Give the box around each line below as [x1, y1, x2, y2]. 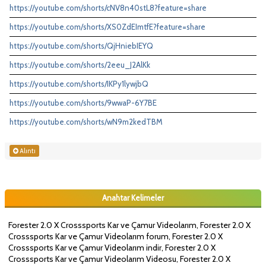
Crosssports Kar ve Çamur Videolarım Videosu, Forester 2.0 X [8, 254, 230, 265]
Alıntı [18, 147, 36, 156]
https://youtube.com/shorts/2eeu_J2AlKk [9, 60, 150, 70]
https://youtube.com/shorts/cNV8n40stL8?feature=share [9, 3, 207, 13]
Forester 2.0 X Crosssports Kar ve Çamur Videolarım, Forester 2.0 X [8, 220, 251, 231]
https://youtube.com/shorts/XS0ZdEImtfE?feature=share [9, 22, 205, 32]
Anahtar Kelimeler [102, 193, 164, 203]
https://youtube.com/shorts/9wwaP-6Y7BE [9, 98, 157, 108]
